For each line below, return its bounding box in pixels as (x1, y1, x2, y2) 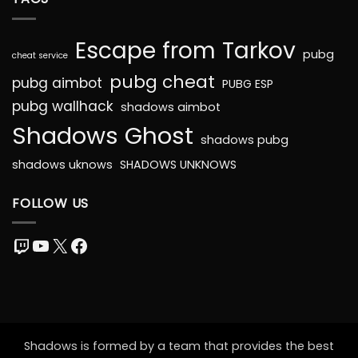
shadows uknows (12, 156, 113, 173)
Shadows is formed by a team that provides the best (24, 337, 334, 354)
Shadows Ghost (12, 118, 193, 152)
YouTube (30, 231, 114, 258)
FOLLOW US (12, 193, 89, 213)
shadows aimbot (121, 98, 221, 115)
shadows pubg (201, 131, 288, 148)
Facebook (69, 231, 162, 258)
